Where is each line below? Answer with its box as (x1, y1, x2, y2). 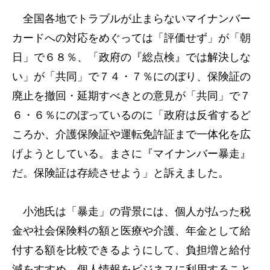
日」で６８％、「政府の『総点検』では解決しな (12, 51, 251, 63)
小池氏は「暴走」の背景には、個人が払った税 (12, 206, 251, 218)
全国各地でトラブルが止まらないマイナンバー (12, 13, 251, 25)
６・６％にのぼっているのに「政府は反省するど (12, 109, 251, 121)
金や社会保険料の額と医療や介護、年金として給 (12, 225, 251, 237)
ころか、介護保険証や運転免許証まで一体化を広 (12, 128, 251, 140)
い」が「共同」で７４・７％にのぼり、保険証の (12, 71, 251, 83)
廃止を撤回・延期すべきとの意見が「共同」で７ (12, 90, 251, 102)
